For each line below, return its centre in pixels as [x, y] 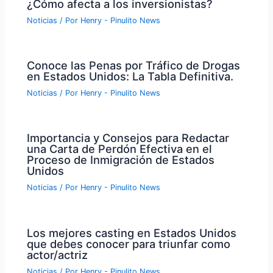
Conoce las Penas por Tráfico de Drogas [134, 66]
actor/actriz [58, 254]
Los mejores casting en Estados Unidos [132, 232]
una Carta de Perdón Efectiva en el [120, 149]
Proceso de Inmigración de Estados [121, 160]
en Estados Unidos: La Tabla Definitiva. [130, 76]
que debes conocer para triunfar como [129, 243]
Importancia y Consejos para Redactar [128, 138]
